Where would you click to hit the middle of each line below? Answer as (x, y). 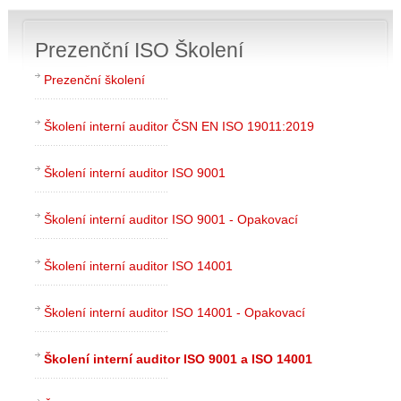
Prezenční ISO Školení (139, 50)
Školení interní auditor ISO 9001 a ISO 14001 (178, 358)
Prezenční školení (94, 79)
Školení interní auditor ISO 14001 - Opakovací (174, 312)
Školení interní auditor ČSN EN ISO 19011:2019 (179, 126)
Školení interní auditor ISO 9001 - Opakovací (171, 219)
